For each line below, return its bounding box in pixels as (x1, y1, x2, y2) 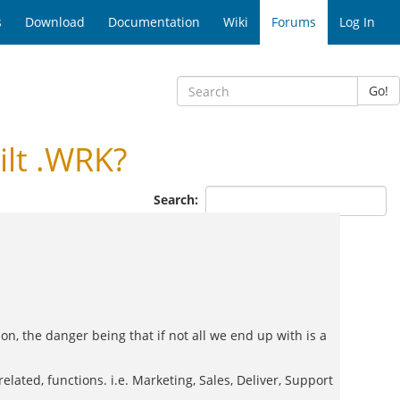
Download (25, 13, 85, 30)
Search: (154, 190, 202, 208)
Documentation (108, 13, 200, 30)
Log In (339, 13, 375, 30)
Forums (271, 13, 316, 30)
